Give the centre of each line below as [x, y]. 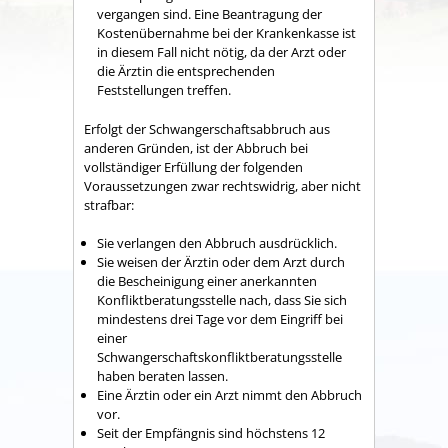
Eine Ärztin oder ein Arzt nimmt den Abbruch [229, 395]
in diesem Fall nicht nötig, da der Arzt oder [221, 52]
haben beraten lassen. [162, 376]
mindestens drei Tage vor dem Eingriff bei [220, 319]
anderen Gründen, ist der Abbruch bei [196, 147]
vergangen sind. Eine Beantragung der [209, 14]
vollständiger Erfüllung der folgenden [193, 166]
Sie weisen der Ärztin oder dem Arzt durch [221, 262]
